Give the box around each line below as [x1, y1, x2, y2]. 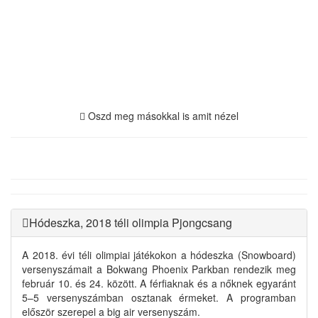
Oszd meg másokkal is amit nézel [85, 109, 238, 124]
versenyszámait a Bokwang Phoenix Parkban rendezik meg [22, 262, 296, 277]
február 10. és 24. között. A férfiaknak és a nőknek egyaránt [22, 276, 296, 291]
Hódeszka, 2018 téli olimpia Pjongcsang [29, 214, 232, 231]
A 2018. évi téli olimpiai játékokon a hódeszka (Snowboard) [22, 248, 296, 263]
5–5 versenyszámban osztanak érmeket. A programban [22, 290, 296, 305]
